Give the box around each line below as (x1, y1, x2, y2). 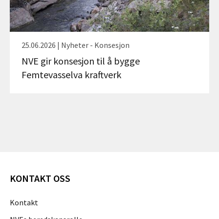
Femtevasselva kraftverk (22, 68, 121, 81)
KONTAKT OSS (10, 172, 70, 185)
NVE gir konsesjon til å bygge (22, 55, 140, 67)
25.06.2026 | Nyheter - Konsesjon (22, 40, 130, 50)
